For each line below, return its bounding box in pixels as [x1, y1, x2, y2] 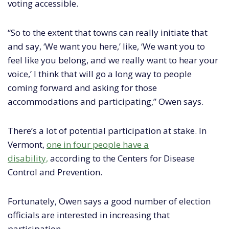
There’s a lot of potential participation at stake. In [8, 125, 207, 137]
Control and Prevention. [8, 166, 102, 178]
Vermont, [8, 139, 47, 151]
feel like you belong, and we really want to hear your [8, 54, 218, 66]
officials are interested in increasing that [8, 209, 170, 221]
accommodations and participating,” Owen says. [8, 96, 203, 108]
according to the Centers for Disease [48, 152, 195, 165]
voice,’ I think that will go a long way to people [8, 68, 192, 80]
